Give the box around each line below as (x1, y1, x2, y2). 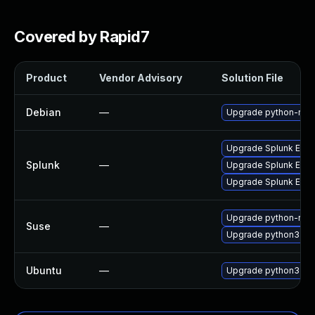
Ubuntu (26, 264, 62, 276)
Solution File (221, 72, 283, 84)
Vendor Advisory (99, 72, 182, 84)
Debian (26, 106, 61, 118)
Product (26, 72, 67, 84)
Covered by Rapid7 (14, 27, 150, 46)
